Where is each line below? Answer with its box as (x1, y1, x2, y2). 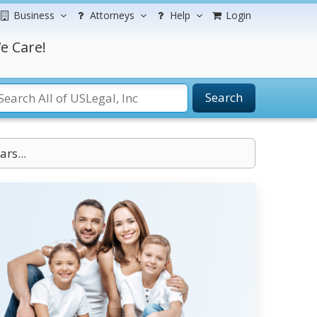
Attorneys (90, 8, 134, 22)
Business (13, 8, 54, 22)
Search (205, 89, 243, 105)
